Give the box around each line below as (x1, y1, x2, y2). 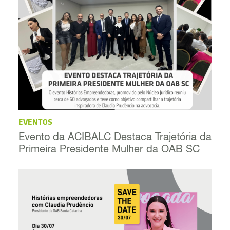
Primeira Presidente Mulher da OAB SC (18, 145, 200, 156)
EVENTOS (18, 118, 52, 127)
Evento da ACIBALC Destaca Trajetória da (18, 132, 212, 143)
